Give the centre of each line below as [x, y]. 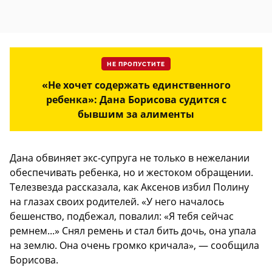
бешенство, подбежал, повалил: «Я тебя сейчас [122, 216]
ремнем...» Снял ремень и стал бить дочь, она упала [133, 231]
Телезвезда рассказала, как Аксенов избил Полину [129, 187]
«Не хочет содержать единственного [136, 85]
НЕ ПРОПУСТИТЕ [136, 65]
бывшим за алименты [136, 114]
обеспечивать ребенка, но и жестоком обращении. [131, 173]
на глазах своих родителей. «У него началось [117, 202]
